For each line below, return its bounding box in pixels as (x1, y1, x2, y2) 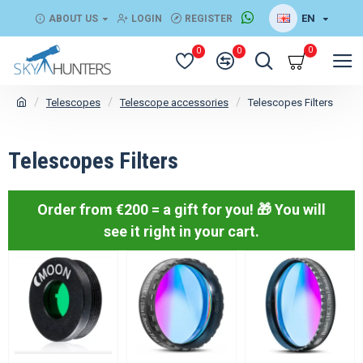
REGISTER (185, 12, 233, 24)
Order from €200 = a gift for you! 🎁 (36, 201, 275, 218)
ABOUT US (49, 12, 98, 24)
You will (274, 201, 326, 218)
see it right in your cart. (103, 223, 259, 240)
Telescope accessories (120, 96, 228, 109)
